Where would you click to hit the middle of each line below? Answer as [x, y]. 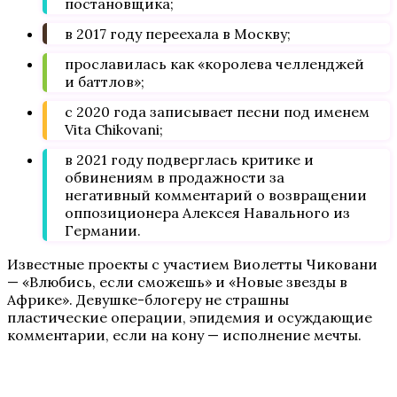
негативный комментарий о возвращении [216, 195]
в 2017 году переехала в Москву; [178, 34]
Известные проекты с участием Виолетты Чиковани [192, 264]
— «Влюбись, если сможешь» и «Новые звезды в [177, 282]
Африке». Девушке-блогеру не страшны [148, 300]
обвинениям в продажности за [175, 177]
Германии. [103, 230]
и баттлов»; [105, 82]
